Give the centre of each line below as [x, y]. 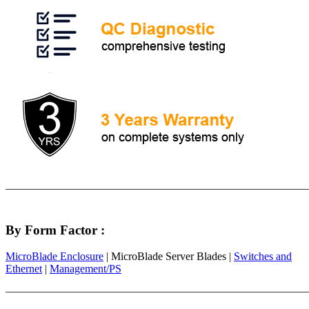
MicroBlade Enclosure [54, 257]
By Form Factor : [55, 230]
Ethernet [24, 269]
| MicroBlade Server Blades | [169, 257]
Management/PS [86, 269]
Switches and [263, 257]
